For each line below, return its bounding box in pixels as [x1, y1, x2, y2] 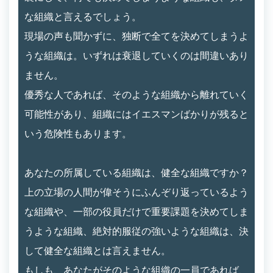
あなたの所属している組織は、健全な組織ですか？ [24, 166, 249, 179]
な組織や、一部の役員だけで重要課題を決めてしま [24, 205, 249, 218]
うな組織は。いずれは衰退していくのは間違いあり [24, 49, 249, 62]
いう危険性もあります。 [24, 127, 132, 140]
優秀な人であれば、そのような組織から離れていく [24, 88, 249, 101]
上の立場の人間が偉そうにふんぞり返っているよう [24, 186, 249, 198]
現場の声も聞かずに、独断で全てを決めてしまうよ [24, 30, 249, 42]
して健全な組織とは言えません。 [24, 244, 171, 257]
